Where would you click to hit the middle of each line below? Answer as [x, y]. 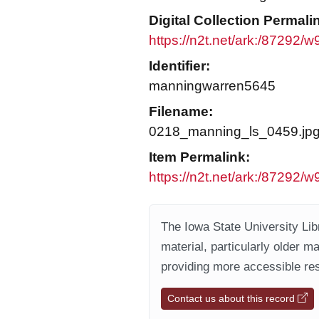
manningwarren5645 [212, 86]
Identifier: [179, 66]
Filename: [181, 111]
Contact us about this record [232, 298]
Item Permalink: [199, 157]
